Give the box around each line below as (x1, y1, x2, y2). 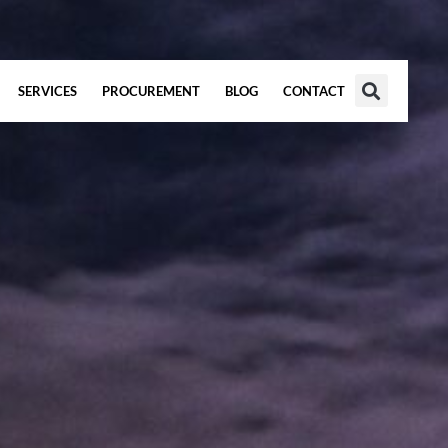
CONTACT (282, 82, 345, 99)
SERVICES (17, 82, 77, 99)
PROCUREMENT (101, 82, 200, 99)
